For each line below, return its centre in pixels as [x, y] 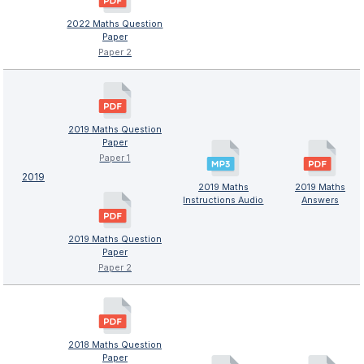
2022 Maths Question [115, 24]
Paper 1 [115, 158]
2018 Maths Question [115, 345]
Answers [320, 201]
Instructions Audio [223, 201]
